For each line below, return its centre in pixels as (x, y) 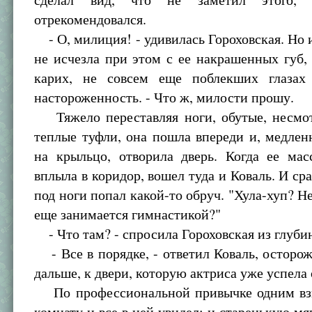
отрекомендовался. (91, 19)
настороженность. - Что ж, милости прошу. (164, 97)
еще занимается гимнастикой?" (128, 214)
